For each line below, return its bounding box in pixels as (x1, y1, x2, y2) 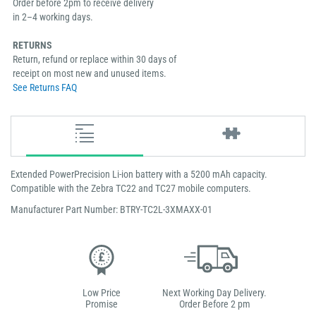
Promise (85, 298, 118, 310)
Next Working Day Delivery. (162, 287, 267, 299)
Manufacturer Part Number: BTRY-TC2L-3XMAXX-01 (11, 204, 212, 216)
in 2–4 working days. (13, 11, 93, 23)
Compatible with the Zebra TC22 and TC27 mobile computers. (11, 183, 251, 195)
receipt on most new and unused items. (13, 68, 166, 80)
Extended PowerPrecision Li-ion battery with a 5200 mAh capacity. (11, 169, 267, 181)
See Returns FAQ (13, 82, 77, 94)
